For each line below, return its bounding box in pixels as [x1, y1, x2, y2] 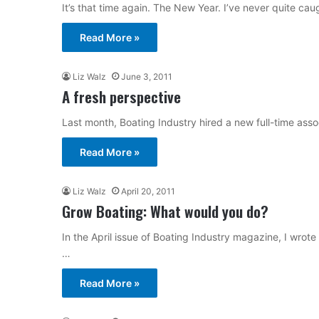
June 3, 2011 [121, 70, 172, 82]
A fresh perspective [62, 85, 181, 108]
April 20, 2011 [121, 185, 175, 197]
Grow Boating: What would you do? [62, 199, 268, 222]
